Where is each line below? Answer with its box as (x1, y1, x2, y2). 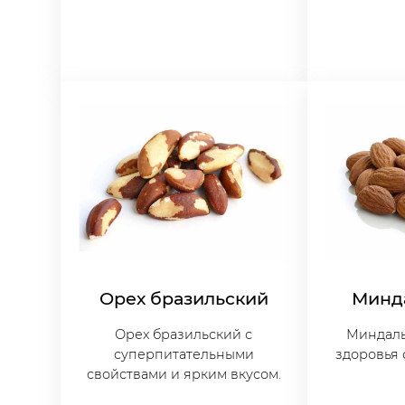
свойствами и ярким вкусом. (86, 366, 281, 383)
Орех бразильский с (115, 326, 253, 344)
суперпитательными (113, 346, 254, 363)
